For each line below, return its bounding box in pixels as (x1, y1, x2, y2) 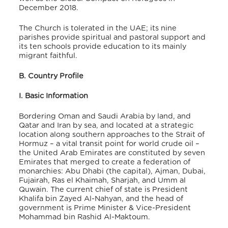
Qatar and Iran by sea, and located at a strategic (19, 121, 194, 129)
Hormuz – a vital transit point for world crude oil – (19, 139, 200, 148)
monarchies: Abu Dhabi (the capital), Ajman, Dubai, (19, 167, 206, 175)
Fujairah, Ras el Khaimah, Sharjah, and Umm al (19, 176, 186, 184)
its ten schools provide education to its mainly (19, 43, 187, 51)
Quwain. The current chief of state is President (19, 185, 188, 193)
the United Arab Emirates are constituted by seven (19, 149, 206, 157)
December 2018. (19, 4, 81, 12)
